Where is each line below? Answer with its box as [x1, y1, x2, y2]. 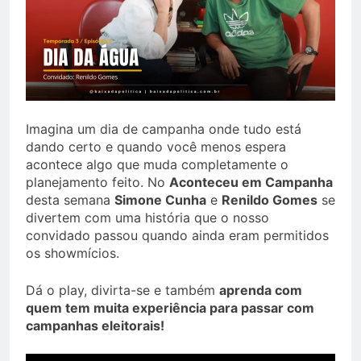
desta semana [26, 192, 114, 209]
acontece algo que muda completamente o [26, 156, 288, 173]
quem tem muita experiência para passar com [26, 300, 314, 317]
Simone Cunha [114, 192, 206, 209]
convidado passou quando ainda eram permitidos [26, 227, 329, 244]
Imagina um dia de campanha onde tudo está [26, 121, 301, 138]
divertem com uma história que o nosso [26, 210, 269, 226]
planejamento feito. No [26, 174, 169, 191]
